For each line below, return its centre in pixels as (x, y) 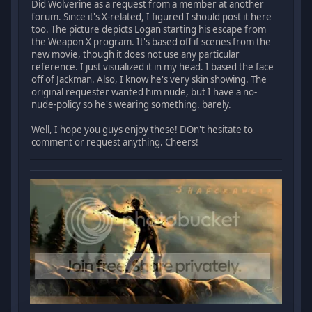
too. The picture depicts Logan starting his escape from (149, 30)
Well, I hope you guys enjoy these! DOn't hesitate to (142, 130)
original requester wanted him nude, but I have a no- (145, 92)
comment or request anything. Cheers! (115, 142)
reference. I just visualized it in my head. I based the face (153, 67)
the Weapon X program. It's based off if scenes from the (151, 42)
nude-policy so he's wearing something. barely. (132, 105)
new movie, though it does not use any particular (136, 55)
